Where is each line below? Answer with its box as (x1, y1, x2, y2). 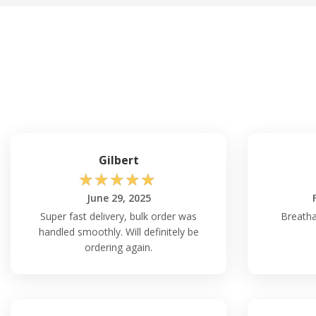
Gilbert (98, 152, 139, 169)
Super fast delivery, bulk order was (40, 209, 197, 224)
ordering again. (85, 241, 152, 255)
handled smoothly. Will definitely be (38, 225, 199, 239)
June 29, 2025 (86, 191, 151, 205)
